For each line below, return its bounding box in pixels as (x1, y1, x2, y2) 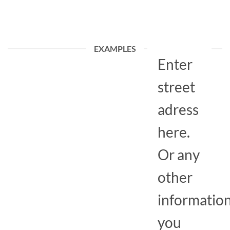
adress (157, 101, 199, 118)
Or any (157, 146, 200, 163)
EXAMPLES (94, 44, 136, 53)
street (157, 78, 195, 95)
